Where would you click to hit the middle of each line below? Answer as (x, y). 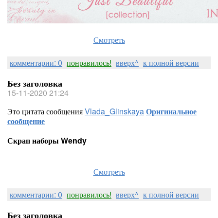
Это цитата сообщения (46, 111)
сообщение (26, 121)
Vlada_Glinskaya (114, 111)
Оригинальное (171, 111)
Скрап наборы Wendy (47, 140)
